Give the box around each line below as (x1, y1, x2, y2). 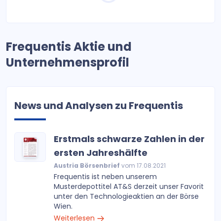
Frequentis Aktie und (6, 38, 132, 55)
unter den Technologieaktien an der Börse (54, 191, 199, 201)
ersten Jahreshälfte (54, 147, 147, 159)
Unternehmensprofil (6, 54, 129, 71)
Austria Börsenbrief (54, 161, 120, 170)
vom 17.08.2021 (120, 161, 166, 170)
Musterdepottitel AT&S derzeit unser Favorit (54, 182, 204, 191)
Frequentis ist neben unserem (54, 172, 157, 182)
